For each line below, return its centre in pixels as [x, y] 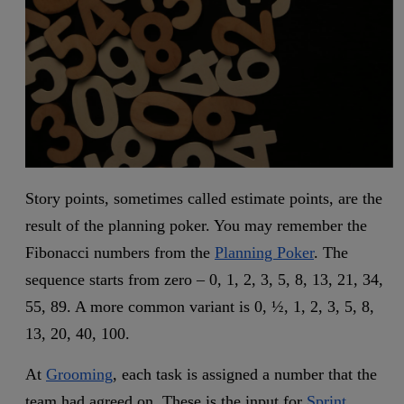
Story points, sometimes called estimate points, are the [204, 199]
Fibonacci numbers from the [120, 253]
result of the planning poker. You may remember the [196, 226]
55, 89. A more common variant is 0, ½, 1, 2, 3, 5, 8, [200, 307]
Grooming [79, 375]
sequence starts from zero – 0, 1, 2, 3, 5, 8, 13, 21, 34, [204, 280]
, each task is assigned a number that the [245, 375]
